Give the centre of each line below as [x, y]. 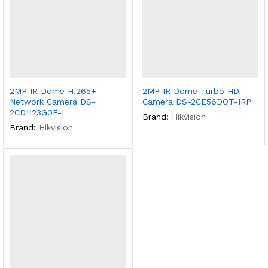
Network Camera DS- [53, 101]
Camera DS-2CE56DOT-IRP [197, 101]
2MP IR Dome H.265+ [53, 91]
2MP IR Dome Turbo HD [191, 91]
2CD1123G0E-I [37, 112]
